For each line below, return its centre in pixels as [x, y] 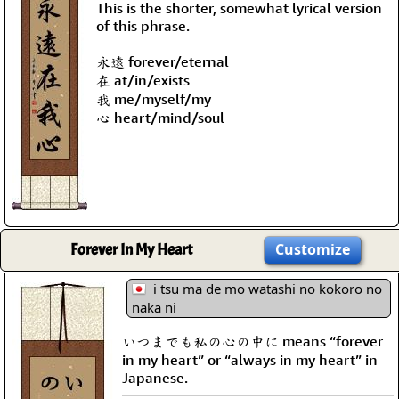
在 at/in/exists [143, 80]
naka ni [154, 307]
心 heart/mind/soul [160, 117]
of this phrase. [143, 25]
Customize [313, 249]
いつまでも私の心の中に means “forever [252, 341]
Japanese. [155, 377]
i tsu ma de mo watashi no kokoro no [264, 289]
